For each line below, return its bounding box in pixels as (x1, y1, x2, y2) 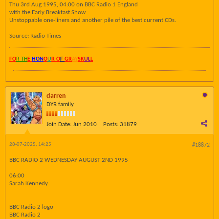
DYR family (46, 101, 74, 108)
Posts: (103, 121, 118, 128)
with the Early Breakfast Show (9, 9, 86, 16)
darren (46, 92, 66, 100)
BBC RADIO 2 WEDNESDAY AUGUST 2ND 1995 (9, 157, 128, 163)
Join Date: (46, 121, 71, 128)
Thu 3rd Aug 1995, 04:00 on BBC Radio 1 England (9, 1, 138, 8)
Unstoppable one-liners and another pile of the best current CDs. (9, 17, 176, 23)
